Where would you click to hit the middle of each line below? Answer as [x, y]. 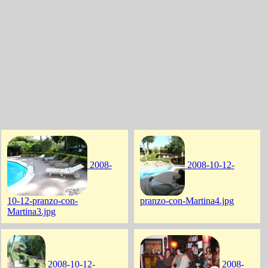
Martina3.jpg [32, 212]
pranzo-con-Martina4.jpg [187, 201]
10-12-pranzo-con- [43, 201]
